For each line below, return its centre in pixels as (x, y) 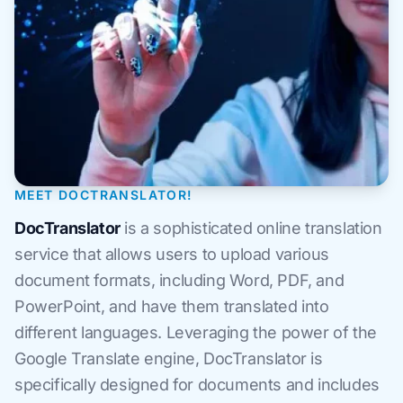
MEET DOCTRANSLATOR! (104, 195)
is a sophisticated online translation (251, 228)
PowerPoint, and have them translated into (172, 306)
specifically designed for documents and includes (197, 385)
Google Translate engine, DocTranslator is (169, 358)
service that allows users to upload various (172, 254)
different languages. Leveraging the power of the (196, 332)
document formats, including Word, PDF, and (179, 280)
